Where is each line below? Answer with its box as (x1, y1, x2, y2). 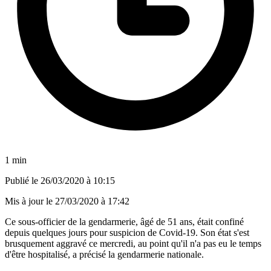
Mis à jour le (5, 195, 55, 206)
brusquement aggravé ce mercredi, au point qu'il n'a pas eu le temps (5, 238, 261, 249)
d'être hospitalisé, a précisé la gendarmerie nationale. (5, 249, 204, 260)
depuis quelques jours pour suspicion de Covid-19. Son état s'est (5, 227, 249, 238)
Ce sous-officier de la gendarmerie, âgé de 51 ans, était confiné (5, 216, 244, 227)
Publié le (5, 175, 41, 186)
